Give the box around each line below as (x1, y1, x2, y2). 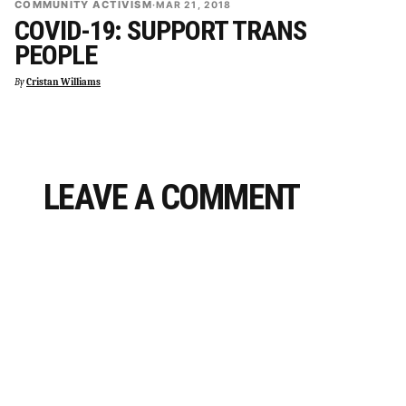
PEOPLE (14, 38, 97, 71)
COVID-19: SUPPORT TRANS (14, 14, 306, 46)
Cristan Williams (26, 76, 101, 89)
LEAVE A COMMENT (43, 176, 300, 217)
